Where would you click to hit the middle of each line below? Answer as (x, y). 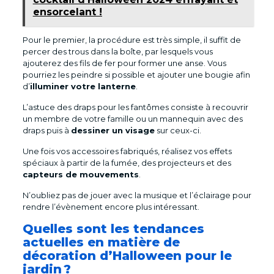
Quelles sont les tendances (113, 228)
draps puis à (46, 130)
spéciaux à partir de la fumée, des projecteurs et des (127, 162)
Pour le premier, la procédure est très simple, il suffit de (131, 39)
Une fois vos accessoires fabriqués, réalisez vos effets (127, 151)
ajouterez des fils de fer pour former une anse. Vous (124, 63)
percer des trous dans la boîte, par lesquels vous (117, 51)
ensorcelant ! (67, 12)
